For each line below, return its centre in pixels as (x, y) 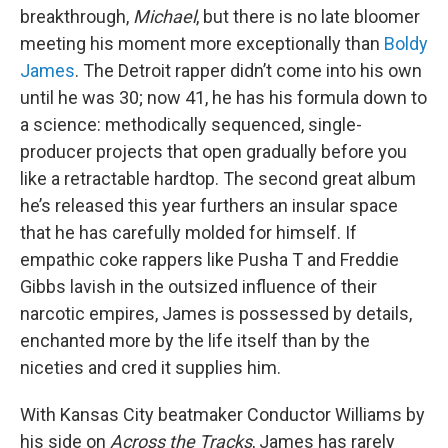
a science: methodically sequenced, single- (191, 125)
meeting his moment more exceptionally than (202, 44)
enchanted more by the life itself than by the (195, 341)
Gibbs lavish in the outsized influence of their (198, 287)
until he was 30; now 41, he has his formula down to (223, 98)
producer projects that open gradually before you (213, 152)
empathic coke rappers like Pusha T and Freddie (209, 260)
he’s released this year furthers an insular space (209, 206)
